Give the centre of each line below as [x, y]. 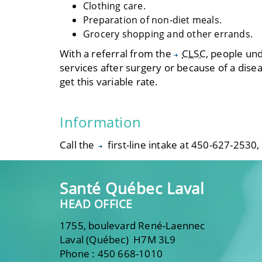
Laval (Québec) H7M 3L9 [118, 239]
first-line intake [142, 145]
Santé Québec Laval [132, 188]
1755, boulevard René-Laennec [132, 225]
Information [101, 122]
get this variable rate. [109, 82]
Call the [78, 145]
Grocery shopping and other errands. [168, 34]
